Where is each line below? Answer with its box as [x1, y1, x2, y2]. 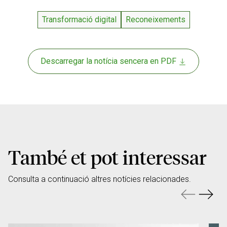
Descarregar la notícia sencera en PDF [41, 56, 178, 66]
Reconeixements [125, 15, 185, 25]
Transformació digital [42, 15, 117, 25]
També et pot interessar [8, 145, 207, 170]
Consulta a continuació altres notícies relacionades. [8, 174, 191, 184]
